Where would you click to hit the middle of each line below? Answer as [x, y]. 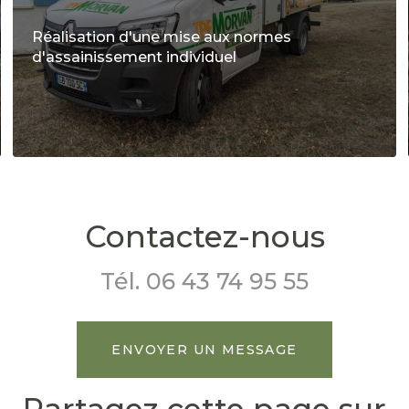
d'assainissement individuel [134, 58]
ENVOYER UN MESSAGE [204, 350]
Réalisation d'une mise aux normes [161, 37]
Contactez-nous [204, 237]
